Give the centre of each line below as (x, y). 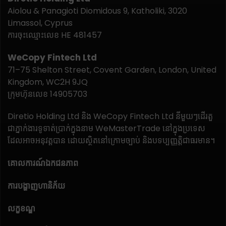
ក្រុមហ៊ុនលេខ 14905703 (47, 94)
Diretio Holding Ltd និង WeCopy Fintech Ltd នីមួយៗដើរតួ (110, 117)
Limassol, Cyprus (40, 23)
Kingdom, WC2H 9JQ (48, 82)
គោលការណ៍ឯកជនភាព (43, 163)
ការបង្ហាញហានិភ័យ (36, 186)
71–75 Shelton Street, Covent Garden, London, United (112, 70)
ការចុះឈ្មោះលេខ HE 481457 (55, 35)
